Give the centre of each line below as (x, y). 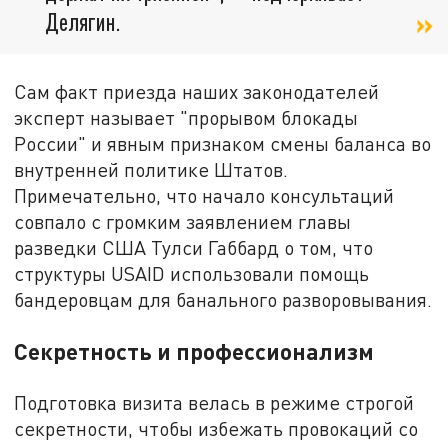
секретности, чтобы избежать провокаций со (216, 429)
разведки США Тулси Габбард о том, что (194, 248)
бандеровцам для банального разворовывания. (223, 300)
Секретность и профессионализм (194, 351)
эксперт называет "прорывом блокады (186, 118)
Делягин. (83, 22)
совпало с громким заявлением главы (183, 222)
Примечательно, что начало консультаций (204, 196)
